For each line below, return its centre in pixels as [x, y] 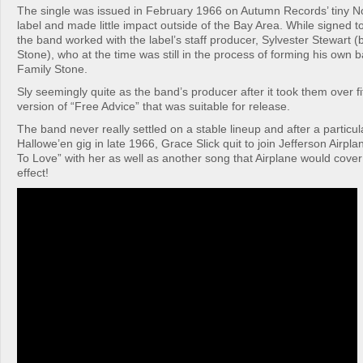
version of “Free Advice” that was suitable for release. [154, 106]
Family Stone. [52, 69]
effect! [33, 173]
